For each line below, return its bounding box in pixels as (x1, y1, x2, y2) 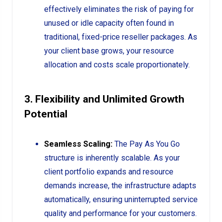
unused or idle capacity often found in (44, 18, 174, 28)
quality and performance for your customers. (44, 209, 197, 218)
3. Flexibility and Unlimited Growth (24, 93, 184, 105)
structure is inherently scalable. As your (44, 153, 180, 163)
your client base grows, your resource (44, 46, 174, 55)
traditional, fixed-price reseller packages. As (44, 32, 197, 42)
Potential (24, 108, 67, 120)
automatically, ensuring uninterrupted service (44, 195, 198, 204)
